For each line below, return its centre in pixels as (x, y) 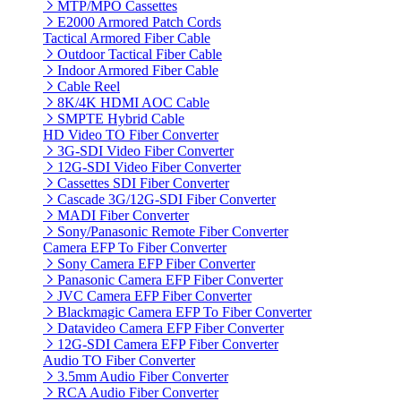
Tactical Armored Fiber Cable (127, 38)
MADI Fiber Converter (123, 216)
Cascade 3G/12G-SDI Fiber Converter (166, 200)
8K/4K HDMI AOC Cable (133, 103)
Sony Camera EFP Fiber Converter (156, 264)
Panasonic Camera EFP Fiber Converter (170, 280)
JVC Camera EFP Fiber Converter (154, 296)
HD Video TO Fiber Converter (131, 135)
